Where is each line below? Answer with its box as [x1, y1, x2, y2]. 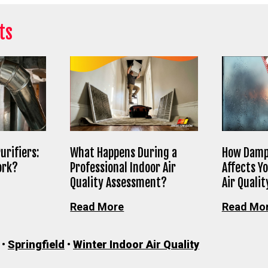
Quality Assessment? [70, 175, 167, 190]
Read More [70, 200, 124, 213]
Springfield [8, 238, 65, 251]
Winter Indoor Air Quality [73, 238, 199, 251]
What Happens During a [70, 145, 178, 160]
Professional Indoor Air [70, 160, 176, 175]
